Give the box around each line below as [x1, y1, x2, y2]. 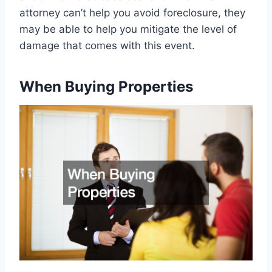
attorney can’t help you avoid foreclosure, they [19, 6, 245, 19]
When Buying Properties [19, 77, 193, 95]
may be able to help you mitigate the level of [19, 22, 237, 35]
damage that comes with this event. [19, 39, 195, 52]
